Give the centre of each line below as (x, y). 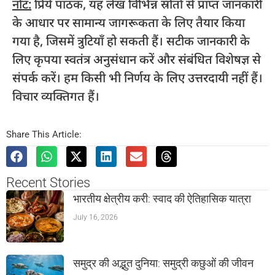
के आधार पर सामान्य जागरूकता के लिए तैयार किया (129, 22)
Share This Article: (44, 134)
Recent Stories (48, 182)
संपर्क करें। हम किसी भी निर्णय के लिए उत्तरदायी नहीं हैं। (137, 78)
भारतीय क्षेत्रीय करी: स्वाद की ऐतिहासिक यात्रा (162, 198)
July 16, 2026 (96, 217)
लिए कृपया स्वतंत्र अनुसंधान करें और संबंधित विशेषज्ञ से (137, 59)
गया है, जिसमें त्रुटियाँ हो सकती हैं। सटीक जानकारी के (131, 41)
